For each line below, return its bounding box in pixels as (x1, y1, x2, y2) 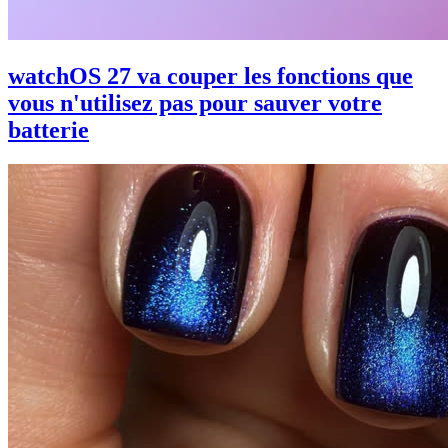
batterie (8, 117, 89, 144)
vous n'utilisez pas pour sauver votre (8, 90, 382, 117)
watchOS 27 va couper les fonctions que (8, 63, 413, 90)
